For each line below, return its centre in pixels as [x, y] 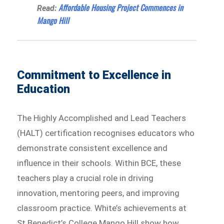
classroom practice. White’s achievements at [102, 208]
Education [44, 89]
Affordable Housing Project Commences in [121, 7]
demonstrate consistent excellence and [92, 148]
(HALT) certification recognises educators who [106, 133]
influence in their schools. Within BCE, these [99, 163]
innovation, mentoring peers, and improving [98, 193]
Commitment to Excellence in [94, 75]
